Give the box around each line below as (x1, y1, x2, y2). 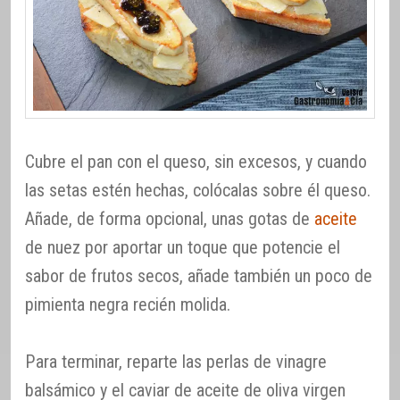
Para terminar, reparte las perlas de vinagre (25, 351, 327, 373)
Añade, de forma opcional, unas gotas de (25, 208, 314, 230)
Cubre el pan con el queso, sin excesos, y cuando (25, 151, 367, 173)
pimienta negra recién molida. (25, 294, 230, 316)
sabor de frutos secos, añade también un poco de (25, 265, 372, 287)
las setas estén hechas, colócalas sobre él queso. (25, 179, 371, 202)
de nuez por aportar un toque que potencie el (25, 237, 340, 259)
